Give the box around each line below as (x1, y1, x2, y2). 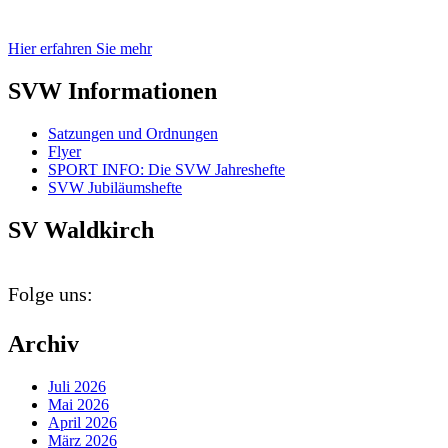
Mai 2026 (48, 395, 109, 413)
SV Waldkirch (8, 217, 154, 244)
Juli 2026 (48, 377, 106, 395)
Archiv (8, 330, 79, 357)
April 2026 (48, 413, 117, 431)
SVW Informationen (8, 78, 217, 105)
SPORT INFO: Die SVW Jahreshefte (48, 161, 285, 179)
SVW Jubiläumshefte (48, 179, 182, 197)
